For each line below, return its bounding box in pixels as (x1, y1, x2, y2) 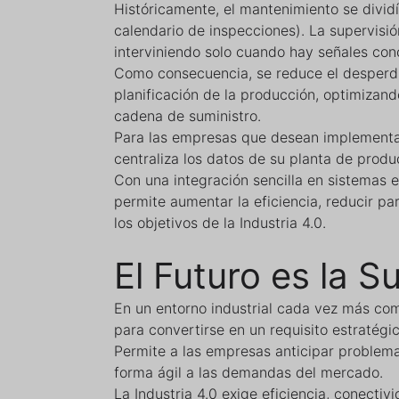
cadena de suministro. (114, 107, 261, 125)
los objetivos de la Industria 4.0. (114, 214, 326, 232)
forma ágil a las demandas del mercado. (114, 363, 383, 381)
